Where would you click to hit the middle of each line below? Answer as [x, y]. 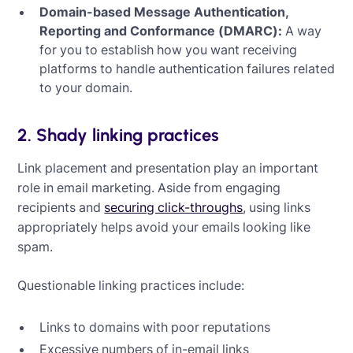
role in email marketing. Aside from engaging [149, 187]
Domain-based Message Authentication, [165, 11]
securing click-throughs [174, 207]
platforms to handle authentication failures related [188, 68]
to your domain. [86, 87]
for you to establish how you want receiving [169, 49]
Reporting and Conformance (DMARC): [161, 30]
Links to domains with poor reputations [155, 327]
